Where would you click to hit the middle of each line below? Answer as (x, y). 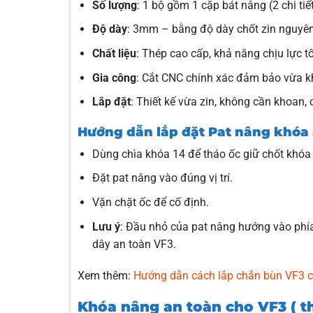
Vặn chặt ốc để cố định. (151, 203)
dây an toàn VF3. (134, 244)
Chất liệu (115, 53)
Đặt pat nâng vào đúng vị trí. (163, 178)
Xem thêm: (106, 276)
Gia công (115, 78)
